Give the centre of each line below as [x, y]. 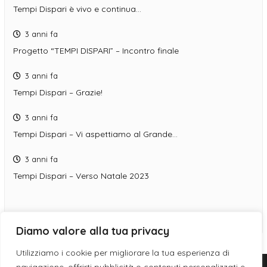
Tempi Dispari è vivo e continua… [77, 9]
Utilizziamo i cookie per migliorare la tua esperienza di [123, 253]
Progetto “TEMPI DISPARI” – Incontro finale [96, 51]
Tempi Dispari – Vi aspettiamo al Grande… [95, 134]
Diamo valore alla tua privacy [93, 231]
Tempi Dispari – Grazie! [58, 93]
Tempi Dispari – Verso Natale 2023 [81, 176]
